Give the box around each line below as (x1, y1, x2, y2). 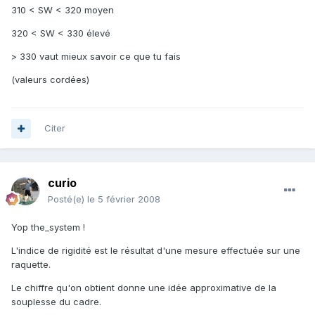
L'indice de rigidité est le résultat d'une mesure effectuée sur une (11, 245, 300, 257)
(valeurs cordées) (11, 74, 89, 86)
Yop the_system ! (11, 221, 85, 233)
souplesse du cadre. (11, 296, 101, 308)
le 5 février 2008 (87, 193, 160, 205)
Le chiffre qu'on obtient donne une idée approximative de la (11, 282, 276, 294)
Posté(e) (48, 193, 87, 205)
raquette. (11, 259, 51, 271)
